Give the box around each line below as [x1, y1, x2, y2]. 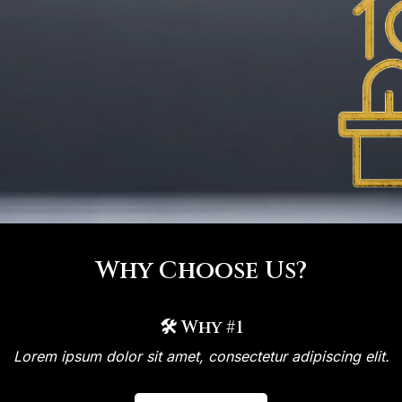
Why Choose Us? [95, 255, 307, 288]
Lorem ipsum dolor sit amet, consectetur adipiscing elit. [13, 346, 389, 365]
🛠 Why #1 [159, 315, 243, 339]
